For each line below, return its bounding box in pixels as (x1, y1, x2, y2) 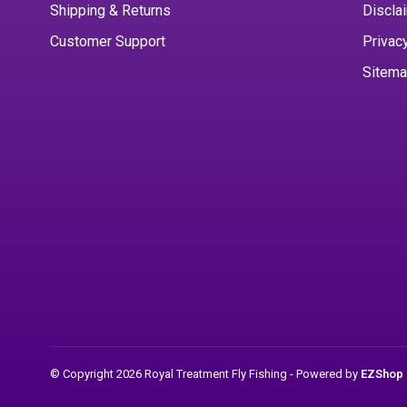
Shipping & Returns (50, 2, 171, 19)
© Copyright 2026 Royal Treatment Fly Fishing (50, 367, 290, 381)
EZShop (361, 367, 403, 381)
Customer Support (50, 33, 165, 50)
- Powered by (290, 367, 361, 381)
